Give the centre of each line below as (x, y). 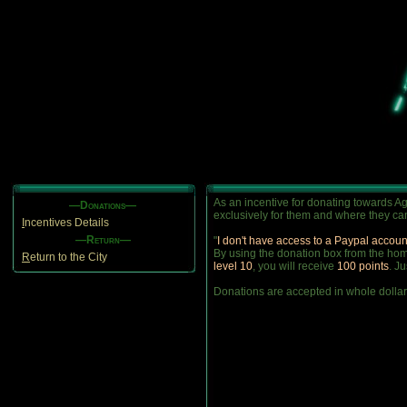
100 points (363, 266)
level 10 (233, 266)
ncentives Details (67, 223)
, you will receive (295, 266)
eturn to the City (69, 257)
